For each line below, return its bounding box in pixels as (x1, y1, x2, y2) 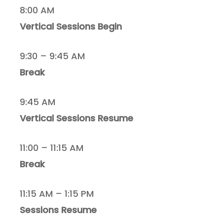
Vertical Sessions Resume (20, 112, 134, 125)
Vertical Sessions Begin (20, 20, 125, 33)
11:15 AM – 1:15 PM (20, 187, 94, 200)
